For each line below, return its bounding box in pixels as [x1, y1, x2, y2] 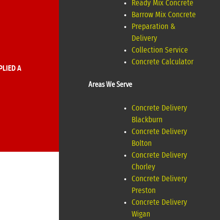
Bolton [131, 139, 152, 148]
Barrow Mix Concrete [131, 11, 196, 19]
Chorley [131, 163, 155, 171]
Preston [131, 187, 156, 195]
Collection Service [131, 46, 188, 55]
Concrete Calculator [131, 58, 193, 66]
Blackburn [131, 116, 163, 124]
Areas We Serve [88, 81, 132, 89]
